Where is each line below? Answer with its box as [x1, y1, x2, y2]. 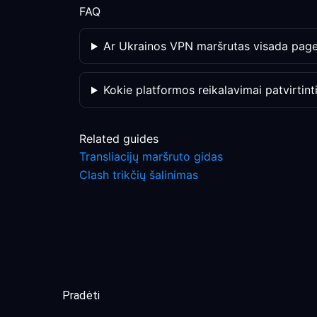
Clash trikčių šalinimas [79, 168, 198, 182]
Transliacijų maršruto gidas [79, 149, 223, 163]
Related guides [79, 132, 158, 146]
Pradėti [62, 289, 100, 302]
